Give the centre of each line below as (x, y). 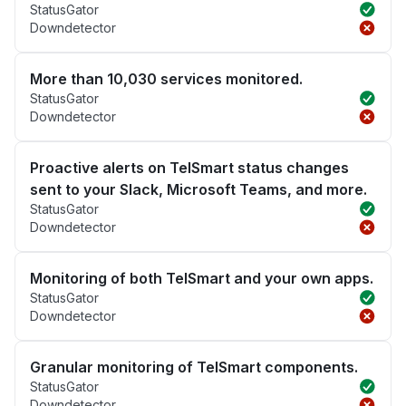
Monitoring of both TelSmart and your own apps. (202, 279)
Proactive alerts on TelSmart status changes (189, 168)
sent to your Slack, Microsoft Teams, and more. (198, 190)
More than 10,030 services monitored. (166, 79)
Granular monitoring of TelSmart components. (194, 367)
